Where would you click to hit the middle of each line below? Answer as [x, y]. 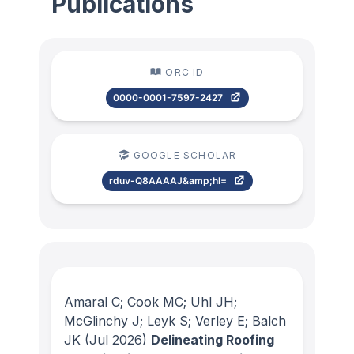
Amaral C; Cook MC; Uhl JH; [151, 302]
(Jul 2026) [114, 340]
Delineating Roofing [213, 340]
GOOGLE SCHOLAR [185, 155]
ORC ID [185, 72]
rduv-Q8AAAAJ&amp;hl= [168, 181]
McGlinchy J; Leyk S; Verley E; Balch [175, 321]
